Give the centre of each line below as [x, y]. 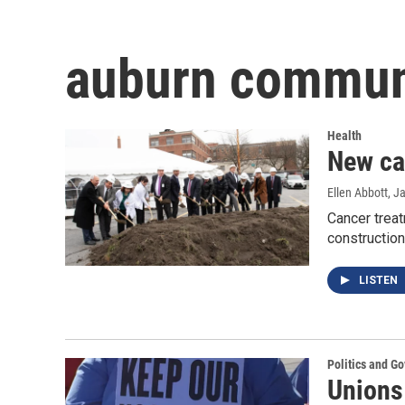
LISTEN [380, 281]
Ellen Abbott [358, 193]
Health [344, 136]
